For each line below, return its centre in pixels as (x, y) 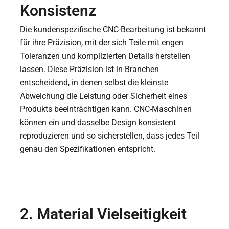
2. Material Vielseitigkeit (104, 214)
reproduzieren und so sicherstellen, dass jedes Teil (110, 136)
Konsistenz (58, 11)
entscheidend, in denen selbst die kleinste (94, 83)
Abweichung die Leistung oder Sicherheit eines (104, 96)
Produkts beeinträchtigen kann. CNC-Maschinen (106, 109)
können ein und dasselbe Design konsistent (98, 123)
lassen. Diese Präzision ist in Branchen (90, 70)
